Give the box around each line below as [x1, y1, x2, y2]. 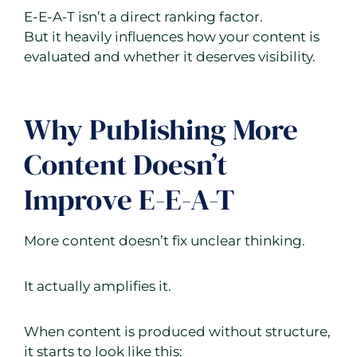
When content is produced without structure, [24, 324, 331, 340]
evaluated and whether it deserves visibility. [24, 49, 316, 65]
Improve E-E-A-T [24, 178, 234, 219]
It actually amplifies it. [24, 278, 171, 295]
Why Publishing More [24, 108, 298, 149]
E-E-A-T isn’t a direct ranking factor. [24, 9, 263, 25]
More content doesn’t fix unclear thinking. [24, 233, 305, 249]
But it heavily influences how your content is [24, 29, 320, 45]
